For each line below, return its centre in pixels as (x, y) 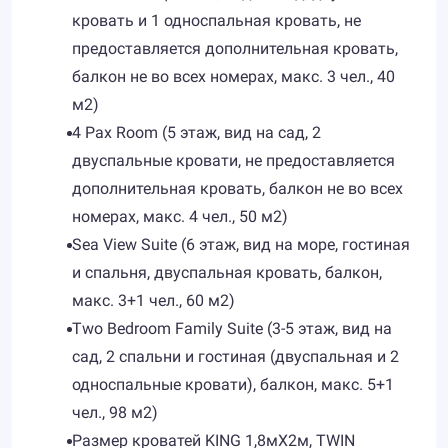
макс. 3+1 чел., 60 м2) (153, 300)
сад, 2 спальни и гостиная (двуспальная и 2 (235, 356)
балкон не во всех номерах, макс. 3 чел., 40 (233, 76)
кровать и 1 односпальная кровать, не (216, 20)
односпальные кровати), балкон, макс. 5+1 (233, 384)
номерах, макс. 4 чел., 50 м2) (180, 216)
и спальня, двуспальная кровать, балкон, (227, 272)
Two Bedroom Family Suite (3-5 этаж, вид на (232, 328)
